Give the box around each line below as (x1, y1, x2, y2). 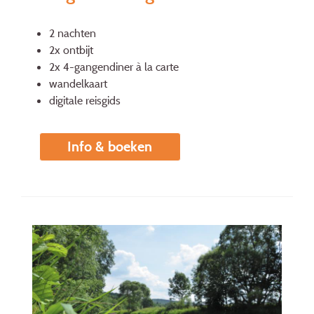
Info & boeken (67, 138, 153, 155)
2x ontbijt (49, 43, 93, 57)
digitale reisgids (49, 93, 121, 108)
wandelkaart (49, 76, 107, 91)
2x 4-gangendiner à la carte (49, 60, 179, 74)
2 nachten (49, 26, 96, 41)
